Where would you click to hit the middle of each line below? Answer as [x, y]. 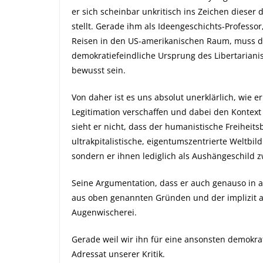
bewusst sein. [99, 70]
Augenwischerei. [104, 212]
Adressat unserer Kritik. [118, 254]
